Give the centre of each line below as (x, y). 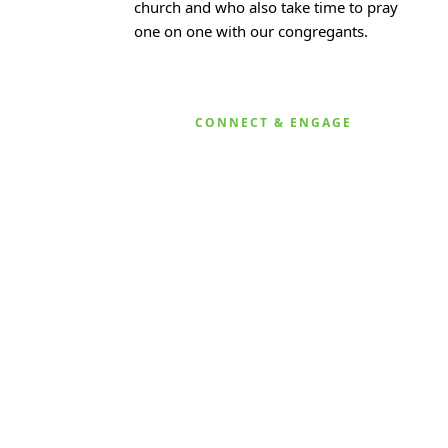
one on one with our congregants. (250, 31)
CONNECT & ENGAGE (274, 122)
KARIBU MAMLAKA (224, 319)
